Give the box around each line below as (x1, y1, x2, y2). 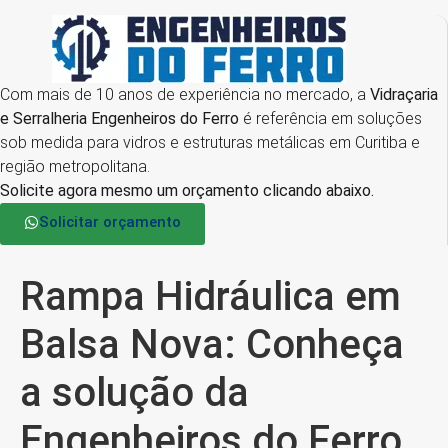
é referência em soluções (239, 109, 422, 128)
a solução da (20, 369, 249, 416)
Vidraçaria (370, 85, 438, 104)
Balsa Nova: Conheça (20, 321, 404, 368)
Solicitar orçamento (39, 213, 181, 231)
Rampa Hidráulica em (20, 273, 401, 320)
